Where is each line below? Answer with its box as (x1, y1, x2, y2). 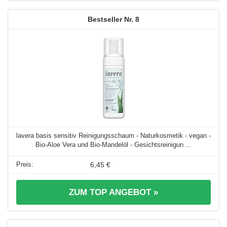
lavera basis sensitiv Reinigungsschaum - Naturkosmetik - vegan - (16, 132, 211, 140)
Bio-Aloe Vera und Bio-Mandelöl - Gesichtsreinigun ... (35, 141, 192, 149)
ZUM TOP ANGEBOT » (69, 187, 158, 198)
